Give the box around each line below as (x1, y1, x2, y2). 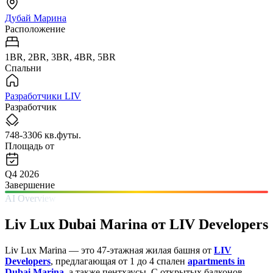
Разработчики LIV (5, 90, 81, 101)
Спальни (5, 62, 41, 73)
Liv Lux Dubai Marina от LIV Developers (5, 216, 268, 232)
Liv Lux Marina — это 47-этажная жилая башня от (5, 244, 214, 255)
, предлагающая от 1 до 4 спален (51, 255, 188, 266)
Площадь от (5, 140, 54, 151)
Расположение (5, 23, 65, 34)
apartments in (188, 255, 245, 266)
